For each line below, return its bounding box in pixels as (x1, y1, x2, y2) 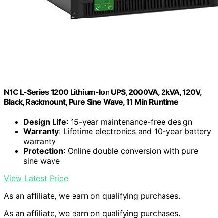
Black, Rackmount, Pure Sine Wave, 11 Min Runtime (4, 96, 179, 107)
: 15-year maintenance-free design (66, 117, 192, 127)
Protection (23, 146, 63, 156)
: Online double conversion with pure (63, 146, 198, 156)
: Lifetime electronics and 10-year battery (59, 127, 211, 137)
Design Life (23, 117, 66, 127)
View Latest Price (4, 173, 68, 183)
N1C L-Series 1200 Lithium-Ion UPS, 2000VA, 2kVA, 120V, (4, 87, 201, 97)
